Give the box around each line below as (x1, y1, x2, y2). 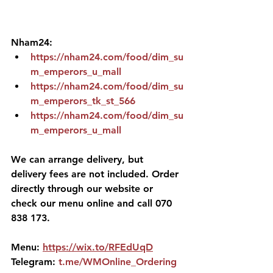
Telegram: (11, 256, 58, 268)
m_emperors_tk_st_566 (30, 95, 135, 107)
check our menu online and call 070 (11, 197, 175, 209)
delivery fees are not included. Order (11, 168, 182, 180)
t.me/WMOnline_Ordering (58, 256, 177, 268)
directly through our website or (11, 183, 156, 194)
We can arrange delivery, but (11, 154, 146, 165)
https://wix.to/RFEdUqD (43, 241, 153, 253)
